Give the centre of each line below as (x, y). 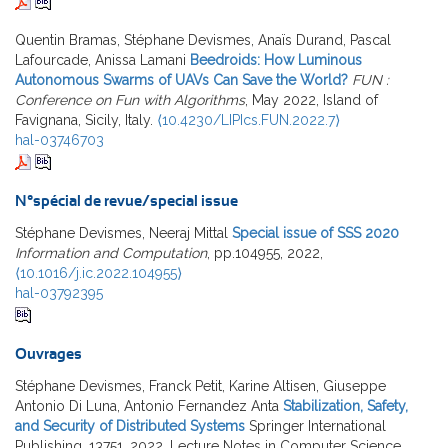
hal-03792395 (59, 293)
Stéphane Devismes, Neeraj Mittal (121, 233)
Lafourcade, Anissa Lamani (100, 60)
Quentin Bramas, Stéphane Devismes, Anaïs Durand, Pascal (203, 40)
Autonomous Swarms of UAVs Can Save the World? (181, 80)
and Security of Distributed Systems (130, 426)
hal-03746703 (59, 140)
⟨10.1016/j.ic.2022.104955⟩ (98, 273)
